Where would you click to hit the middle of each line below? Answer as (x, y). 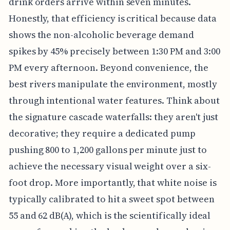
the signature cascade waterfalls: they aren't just (113, 117)
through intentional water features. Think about (114, 100)
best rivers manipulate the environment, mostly (113, 84)
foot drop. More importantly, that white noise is (112, 182)
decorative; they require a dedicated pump (102, 133)
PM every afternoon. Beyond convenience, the (108, 67)
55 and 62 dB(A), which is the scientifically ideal (110, 215)
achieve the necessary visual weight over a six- (110, 166)
